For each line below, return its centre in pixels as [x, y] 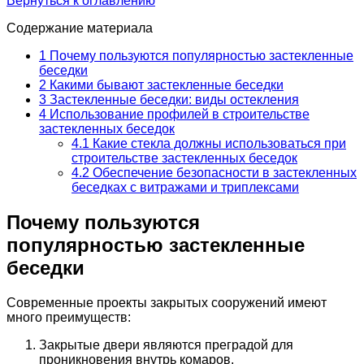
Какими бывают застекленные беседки [165, 84]
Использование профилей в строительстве [178, 114]
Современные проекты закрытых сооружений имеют [167, 302]
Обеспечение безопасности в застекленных [223, 172]
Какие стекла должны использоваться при [218, 143]
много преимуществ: [69, 317]
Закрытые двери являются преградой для [166, 344]
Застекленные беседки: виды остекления [173, 99]
